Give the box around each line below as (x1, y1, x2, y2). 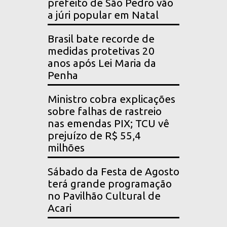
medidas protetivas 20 (48, 45, 155, 57)
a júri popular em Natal (48, 9, 159, 21)
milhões (48, 142, 85, 154)
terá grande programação (48, 178, 172, 190)
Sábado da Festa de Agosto (48, 166, 179, 178)
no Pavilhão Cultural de (48, 190, 161, 202)
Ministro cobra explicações (48, 93, 175, 105)
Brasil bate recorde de (48, 33, 155, 45)
